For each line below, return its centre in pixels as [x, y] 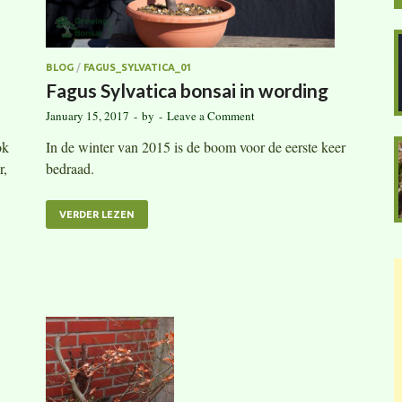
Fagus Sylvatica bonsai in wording [187, 90]
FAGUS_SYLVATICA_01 [137, 67]
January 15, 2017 [87, 115]
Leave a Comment [211, 115]
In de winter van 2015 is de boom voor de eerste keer [196, 146]
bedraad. [70, 168]
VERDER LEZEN [97, 214]
